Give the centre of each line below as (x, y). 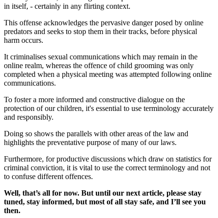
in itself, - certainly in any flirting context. (67, 6)
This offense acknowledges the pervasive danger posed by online (104, 22)
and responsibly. (29, 117)
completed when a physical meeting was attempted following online (108, 74)
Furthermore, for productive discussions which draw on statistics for (108, 159)
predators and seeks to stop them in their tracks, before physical (100, 31)
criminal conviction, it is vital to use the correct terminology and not (107, 167)
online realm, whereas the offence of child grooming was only (99, 65)
